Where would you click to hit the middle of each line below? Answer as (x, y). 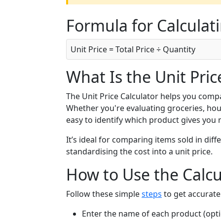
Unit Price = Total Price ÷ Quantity (133, 50)
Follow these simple (104, 194)
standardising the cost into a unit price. (139, 152)
